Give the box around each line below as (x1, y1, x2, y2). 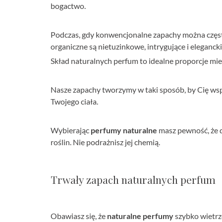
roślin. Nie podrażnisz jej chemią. (51, 137, 160, 147)
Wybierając (51, 125, 91, 135)
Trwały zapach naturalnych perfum (51, 172, 216, 186)
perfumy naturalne (91, 125, 157, 135)
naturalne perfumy (107, 211, 173, 221)
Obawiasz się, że (51, 211, 107, 221)
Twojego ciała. (51, 96, 100, 106)
